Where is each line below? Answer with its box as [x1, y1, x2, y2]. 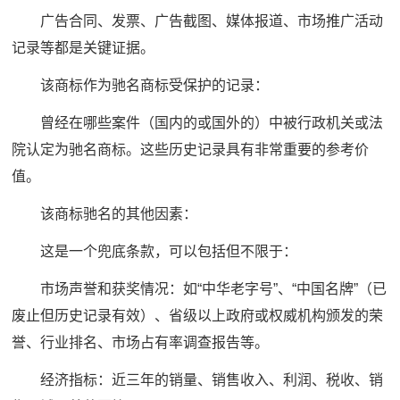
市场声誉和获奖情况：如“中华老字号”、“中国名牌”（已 [12, 280, 387, 296]
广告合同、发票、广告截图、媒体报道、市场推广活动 [12, 12, 384, 29]
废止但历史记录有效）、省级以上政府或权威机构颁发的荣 [12, 307, 384, 323]
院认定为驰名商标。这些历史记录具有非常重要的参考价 [12, 141, 370, 157]
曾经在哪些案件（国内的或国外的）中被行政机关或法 [12, 114, 384, 130]
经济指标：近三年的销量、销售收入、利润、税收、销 [12, 371, 384, 387]
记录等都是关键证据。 [12, 39, 155, 55]
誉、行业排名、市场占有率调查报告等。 [12, 334, 270, 350]
